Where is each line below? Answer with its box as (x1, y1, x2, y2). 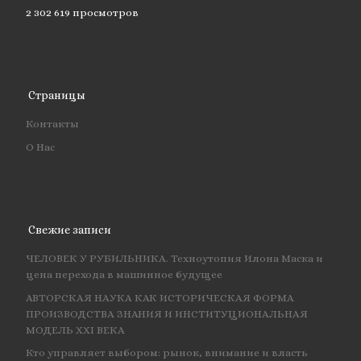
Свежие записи (28, 222, 112, 236)
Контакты (25, 118, 79, 131)
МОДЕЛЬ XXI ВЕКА (25, 323, 125, 336)
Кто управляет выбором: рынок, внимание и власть (25, 346, 308, 359)
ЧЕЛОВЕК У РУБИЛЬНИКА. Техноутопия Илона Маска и (25, 252, 323, 265)
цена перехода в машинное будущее (25, 268, 222, 281)
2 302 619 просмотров (25, 6, 139, 19)
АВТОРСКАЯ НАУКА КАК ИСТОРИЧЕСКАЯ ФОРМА (25, 291, 294, 304)
